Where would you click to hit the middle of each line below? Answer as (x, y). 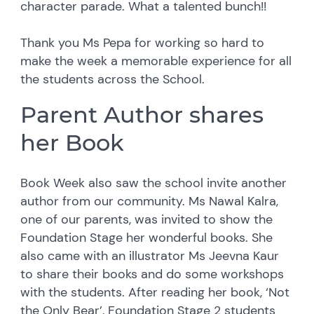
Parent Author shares (142, 114)
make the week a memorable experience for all (156, 61)
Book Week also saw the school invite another (154, 183)
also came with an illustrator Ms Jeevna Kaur (150, 255)
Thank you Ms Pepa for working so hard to (143, 42)
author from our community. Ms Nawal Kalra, (150, 201)
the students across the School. (113, 79)
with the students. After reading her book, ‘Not (155, 292)
